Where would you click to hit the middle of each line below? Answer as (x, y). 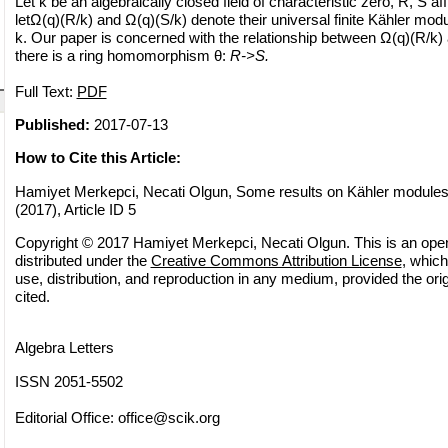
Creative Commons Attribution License (276, 260)
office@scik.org (168, 417)
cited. (32, 296)
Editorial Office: (66, 417)
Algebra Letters (64, 348)
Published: (52, 124)
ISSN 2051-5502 (68, 381)
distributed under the (82, 260)
